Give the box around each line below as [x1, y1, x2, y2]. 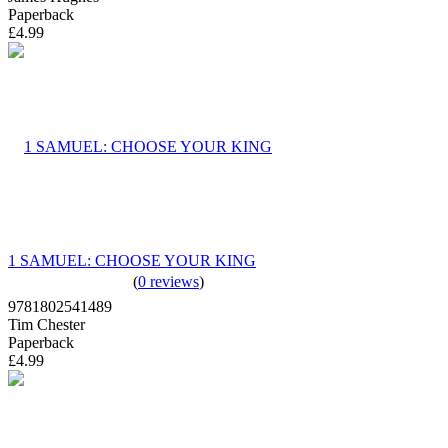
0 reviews [138, 272, 199, 290]
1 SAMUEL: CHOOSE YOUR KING [8, 251, 256, 269]
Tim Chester [8, 315, 85, 333]
